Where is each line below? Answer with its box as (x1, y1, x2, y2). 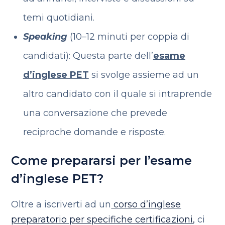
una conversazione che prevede (23, 107, 167, 119)
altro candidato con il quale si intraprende (23, 88, 212, 99)
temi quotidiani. (23, 12, 94, 23)
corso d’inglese (111, 199, 181, 210)
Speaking (23, 31, 70, 42)
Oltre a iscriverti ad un (11, 199, 111, 210)
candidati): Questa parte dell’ (23, 50, 153, 61)
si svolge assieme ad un (91, 69, 199, 80)
